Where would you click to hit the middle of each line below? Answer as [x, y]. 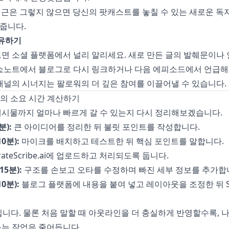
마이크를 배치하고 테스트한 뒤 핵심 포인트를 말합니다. [121, 141]
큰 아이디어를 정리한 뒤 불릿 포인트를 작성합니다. [106, 127]
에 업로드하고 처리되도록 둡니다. [107, 155]
